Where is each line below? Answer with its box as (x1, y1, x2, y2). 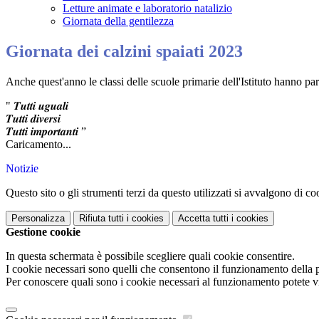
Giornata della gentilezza (63, 15, 174, 28)
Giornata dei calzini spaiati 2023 (6, 42, 243, 61)
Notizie (6, 162, 38, 175)
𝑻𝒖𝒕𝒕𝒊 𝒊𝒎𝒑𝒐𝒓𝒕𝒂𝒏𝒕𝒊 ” (6, 125, 86, 138)
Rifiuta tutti (79, 213, 124, 224)
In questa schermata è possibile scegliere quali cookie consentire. (6, 250, 295, 263)
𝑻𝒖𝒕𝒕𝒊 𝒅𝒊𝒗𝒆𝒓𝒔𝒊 (6, 113, 61, 125)
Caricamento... (6, 138, 71, 151)
